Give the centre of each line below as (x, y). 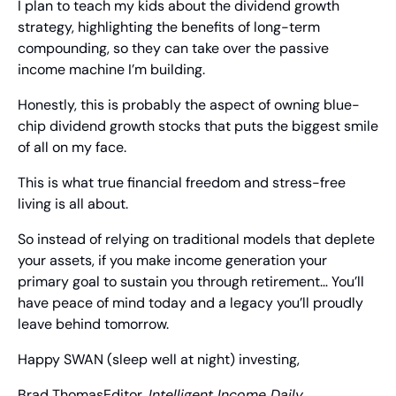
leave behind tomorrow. (93, 324)
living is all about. (73, 204)
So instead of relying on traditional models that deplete (196, 240)
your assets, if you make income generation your (172, 261)
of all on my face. (72, 148)
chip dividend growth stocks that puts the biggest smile (198, 126)
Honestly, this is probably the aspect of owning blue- (189, 105)
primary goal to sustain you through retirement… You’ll (191, 282)
